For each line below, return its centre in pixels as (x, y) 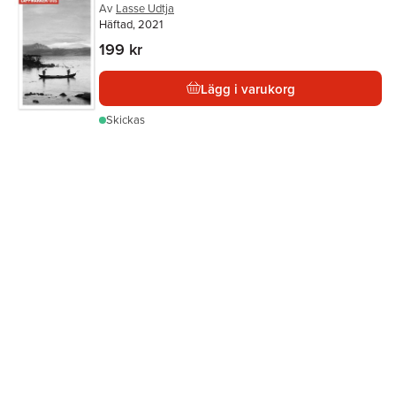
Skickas (126, 120)
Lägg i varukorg (247, 88)
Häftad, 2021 (131, 24)
